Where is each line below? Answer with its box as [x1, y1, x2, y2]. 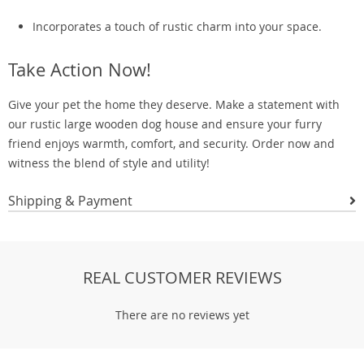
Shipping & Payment [8, 192, 132, 210]
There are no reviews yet [115, 307, 249, 323]
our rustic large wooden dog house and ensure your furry [8, 116, 322, 132]
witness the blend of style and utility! [8, 155, 210, 171]
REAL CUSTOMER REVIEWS [82, 266, 282, 288]
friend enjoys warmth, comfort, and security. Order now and [8, 136, 335, 151]
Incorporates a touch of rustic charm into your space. [32, 19, 322, 34]
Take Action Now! [8, 58, 151, 81]
